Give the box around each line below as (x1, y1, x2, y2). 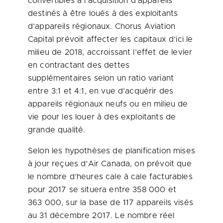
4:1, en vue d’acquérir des (71, 87, 174, 95)
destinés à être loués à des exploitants (28, 9, 178, 17)
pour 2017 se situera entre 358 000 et (28, 186, 176, 194)
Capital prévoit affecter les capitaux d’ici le (28, 35, 193, 43)
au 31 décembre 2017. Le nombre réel (28, 212, 175, 220)
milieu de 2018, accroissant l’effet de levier (28, 48, 193, 56)
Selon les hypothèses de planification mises (28, 147, 195, 155)
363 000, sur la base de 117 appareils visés (28, 199, 193, 207)
